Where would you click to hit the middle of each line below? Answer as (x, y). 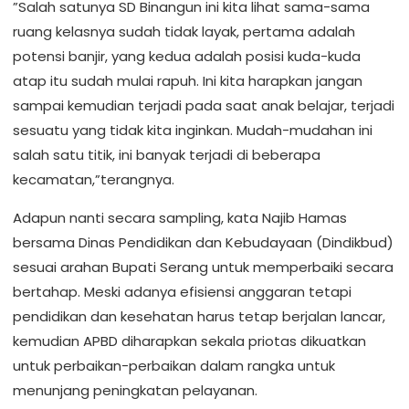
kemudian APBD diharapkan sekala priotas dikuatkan (189, 341)
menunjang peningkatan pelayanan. (135, 390)
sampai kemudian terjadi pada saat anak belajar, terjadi (204, 105)
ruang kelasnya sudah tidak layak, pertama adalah (184, 31)
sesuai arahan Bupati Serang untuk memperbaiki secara (203, 267)
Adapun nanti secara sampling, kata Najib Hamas (180, 218)
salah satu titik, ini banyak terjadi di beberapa (167, 155)
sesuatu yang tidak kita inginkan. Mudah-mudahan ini (193, 130)
